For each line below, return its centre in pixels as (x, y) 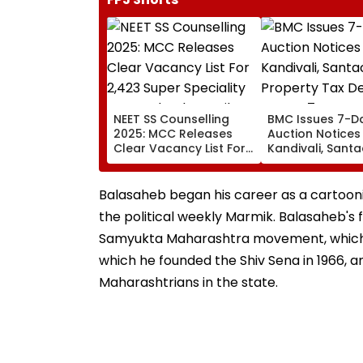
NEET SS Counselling (171, 119)
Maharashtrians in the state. (190, 282)
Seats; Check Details (174, 177)
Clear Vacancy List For (179, 148)
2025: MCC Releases (173, 133)
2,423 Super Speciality (178, 162)
